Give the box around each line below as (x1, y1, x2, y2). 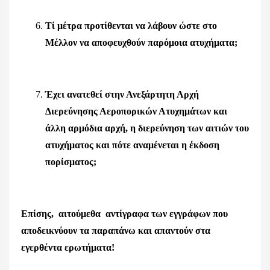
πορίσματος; (45, 157, 101, 167)
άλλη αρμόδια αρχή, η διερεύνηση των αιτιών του (45, 123, 249, 133)
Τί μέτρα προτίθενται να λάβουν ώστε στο (45, 20, 217, 31)
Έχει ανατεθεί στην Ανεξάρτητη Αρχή (45, 89, 199, 99)
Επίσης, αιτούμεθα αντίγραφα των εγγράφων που (21, 209, 228, 219)
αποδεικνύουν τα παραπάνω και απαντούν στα (21, 225, 210, 236)
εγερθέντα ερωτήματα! (21, 242, 115, 253)
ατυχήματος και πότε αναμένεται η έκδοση (45, 140, 219, 150)
